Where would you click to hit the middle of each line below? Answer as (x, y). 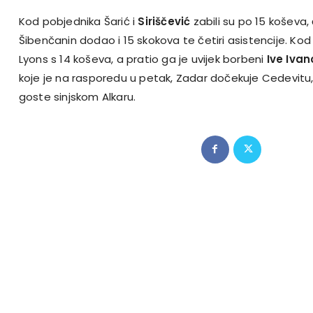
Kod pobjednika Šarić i (78, 21)
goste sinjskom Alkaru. (77, 96)
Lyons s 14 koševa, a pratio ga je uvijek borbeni (143, 59)
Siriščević (166, 21)
